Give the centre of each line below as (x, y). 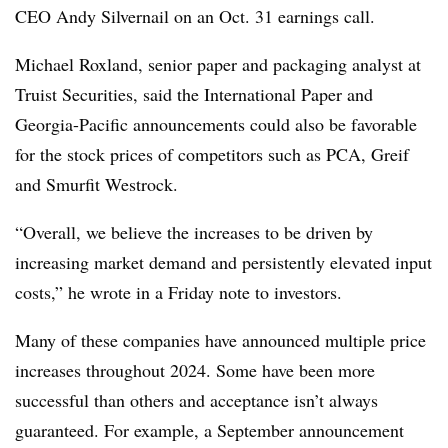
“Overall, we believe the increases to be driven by (194, 231)
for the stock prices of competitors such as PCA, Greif (212, 153)
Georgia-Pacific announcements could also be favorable (216, 123)
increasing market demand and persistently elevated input (223, 261)
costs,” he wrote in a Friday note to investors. (178, 291)
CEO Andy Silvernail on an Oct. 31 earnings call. (195, 15)
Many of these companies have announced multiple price (220, 339)
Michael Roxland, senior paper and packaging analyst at (218, 63)
